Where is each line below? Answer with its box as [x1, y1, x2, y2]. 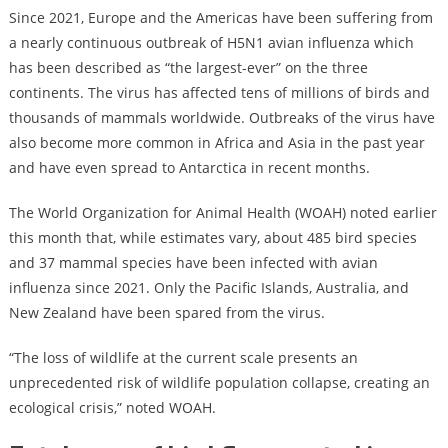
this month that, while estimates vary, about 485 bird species [8, 228, 417, 247]
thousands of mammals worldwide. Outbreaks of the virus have [8, 108, 435, 127]
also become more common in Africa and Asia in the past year [8, 133, 425, 152]
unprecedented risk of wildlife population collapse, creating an [8, 373, 430, 392]
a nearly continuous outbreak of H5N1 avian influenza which [8, 33, 414, 52]
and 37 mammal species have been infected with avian [8, 253, 378, 272]
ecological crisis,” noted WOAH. [8, 398, 216, 417]
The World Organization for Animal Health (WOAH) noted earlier [8, 203, 437, 222]
